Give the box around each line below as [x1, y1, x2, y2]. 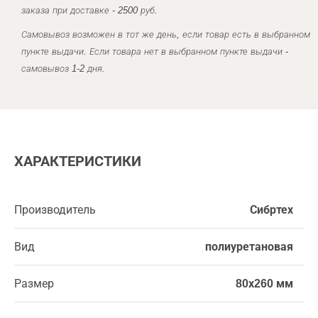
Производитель [14, 204, 96, 216]
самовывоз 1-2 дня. [21, 63, 105, 74]
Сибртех [250, 204, 293, 216]
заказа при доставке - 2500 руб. [21, 5, 158, 16]
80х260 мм [236, 278, 293, 290]
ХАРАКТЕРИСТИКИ [14, 153, 141, 169]
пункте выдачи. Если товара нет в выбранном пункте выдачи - [21, 46, 288, 57]
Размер [14, 278, 54, 290]
